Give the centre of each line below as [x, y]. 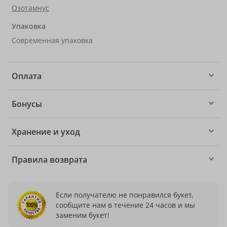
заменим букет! [83, 215]
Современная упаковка [52, 40]
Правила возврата [49, 160]
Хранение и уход [46, 132]
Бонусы [27, 104]
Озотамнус [30, 8]
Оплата [27, 76]
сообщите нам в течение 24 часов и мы [125, 205]
